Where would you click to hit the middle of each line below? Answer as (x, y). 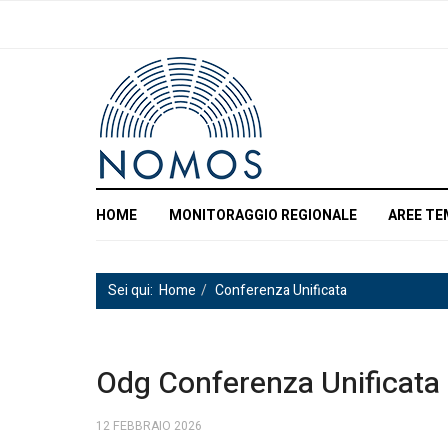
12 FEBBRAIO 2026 (149, 425)
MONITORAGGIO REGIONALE (263, 215)
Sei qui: (133, 290)
